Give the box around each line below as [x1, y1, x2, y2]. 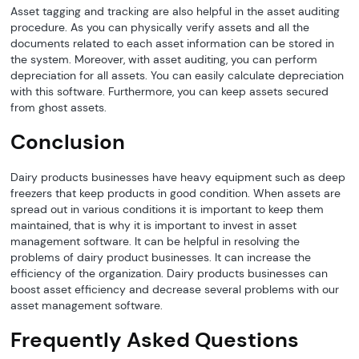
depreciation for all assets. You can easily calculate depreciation [10, 67, 345, 83]
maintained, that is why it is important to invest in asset [10, 217, 297, 232]
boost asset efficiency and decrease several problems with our [10, 281, 340, 296]
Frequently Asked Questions [10, 325, 300, 353]
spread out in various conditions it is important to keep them [10, 201, 325, 216]
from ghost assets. [10, 99, 114, 115]
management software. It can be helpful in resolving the [10, 233, 301, 248]
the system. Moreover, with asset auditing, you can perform [10, 51, 318, 67]
